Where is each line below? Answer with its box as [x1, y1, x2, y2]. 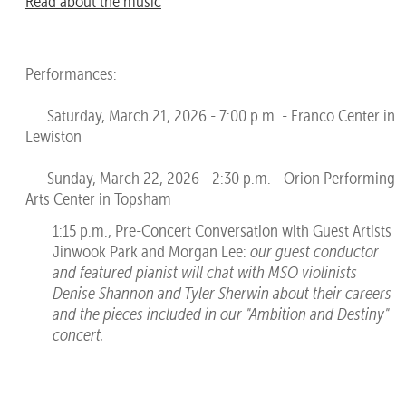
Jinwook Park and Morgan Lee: [52, 240, 250, 262]
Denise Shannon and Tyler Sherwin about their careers [52, 282, 391, 304]
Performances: [24, 63, 117, 85]
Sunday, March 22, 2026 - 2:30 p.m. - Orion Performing [24, 168, 395, 189]
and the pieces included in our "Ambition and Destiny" [52, 303, 389, 324]
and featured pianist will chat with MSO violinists [52, 261, 357, 283]
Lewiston [24, 126, 82, 148]
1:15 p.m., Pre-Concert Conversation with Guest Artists [52, 219, 391, 241]
